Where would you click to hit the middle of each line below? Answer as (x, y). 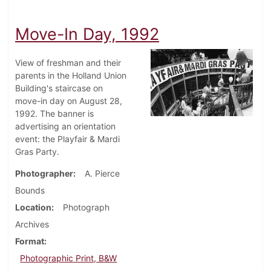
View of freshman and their (68, 63)
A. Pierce (102, 174)
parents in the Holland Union (71, 76)
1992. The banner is (54, 114)
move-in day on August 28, (69, 101)
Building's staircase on (59, 88)
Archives (32, 224)
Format (30, 241)
